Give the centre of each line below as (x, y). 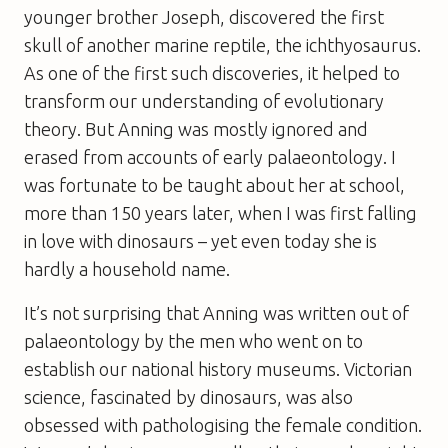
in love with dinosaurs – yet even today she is (200, 240)
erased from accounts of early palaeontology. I (210, 156)
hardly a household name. (127, 268)
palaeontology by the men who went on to (193, 340)
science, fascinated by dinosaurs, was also (188, 396)
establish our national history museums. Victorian (218, 368)
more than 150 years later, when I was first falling (220, 212)
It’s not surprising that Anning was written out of (216, 312)
